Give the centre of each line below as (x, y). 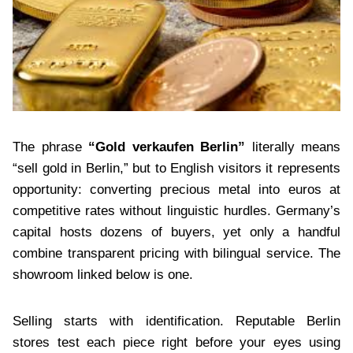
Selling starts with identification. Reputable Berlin (176, 321)
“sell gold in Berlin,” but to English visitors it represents (176, 169)
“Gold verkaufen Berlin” (167, 147)
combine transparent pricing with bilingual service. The (176, 254)
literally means (293, 147)
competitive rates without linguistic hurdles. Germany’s (176, 211)
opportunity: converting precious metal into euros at (176, 190)
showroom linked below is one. (103, 275)
